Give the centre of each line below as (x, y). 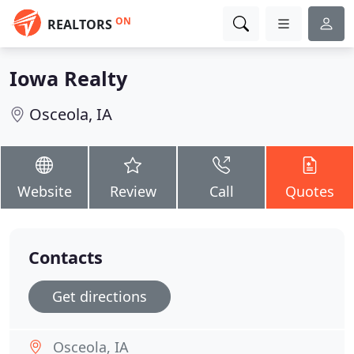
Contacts (66, 257)
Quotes (310, 191)
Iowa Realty (68, 78)
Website (44, 191)
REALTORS (80, 24)
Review (133, 191)
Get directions (100, 296)
